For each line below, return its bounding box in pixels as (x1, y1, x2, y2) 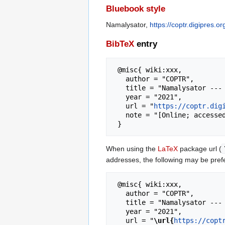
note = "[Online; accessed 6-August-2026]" (114, 110, 126, 119)
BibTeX (106, 39, 134, 49)
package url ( (178, 144, 221, 153)
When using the (106, 144, 158, 153)
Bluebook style (106, 4, 165, 14)
